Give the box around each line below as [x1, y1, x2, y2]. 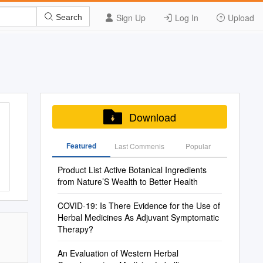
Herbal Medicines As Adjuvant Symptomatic [57, 211, 219, 223]
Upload [225, 12, 254, 23]
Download [129, 109, 176, 124]
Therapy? [57, 223, 93, 235]
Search [53, 12, 82, 22]
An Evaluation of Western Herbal [57, 247, 178, 259]
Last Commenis [114, 141, 165, 151]
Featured [66, 140, 96, 151]
